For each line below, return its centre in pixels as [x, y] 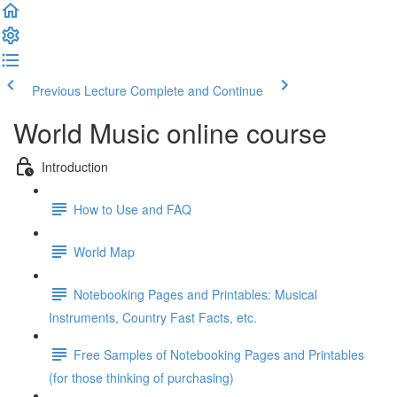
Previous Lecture [79, 90]
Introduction [75, 166]
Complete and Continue [197, 90]
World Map [104, 251]
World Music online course [170, 132]
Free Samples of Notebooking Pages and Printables [219, 354]
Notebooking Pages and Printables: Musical [195, 294]
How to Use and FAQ [132, 209]
